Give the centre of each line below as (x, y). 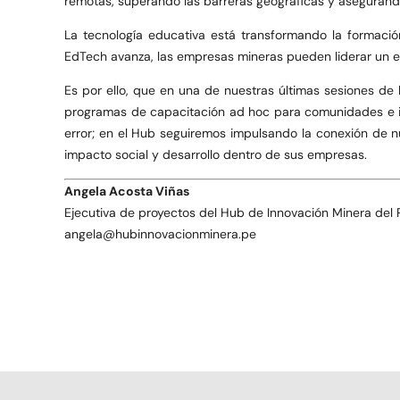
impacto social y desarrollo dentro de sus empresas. (216, 155)
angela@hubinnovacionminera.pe (160, 233)
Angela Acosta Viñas (127, 191)
